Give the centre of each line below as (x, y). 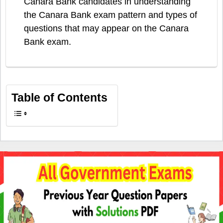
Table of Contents (59, 98)
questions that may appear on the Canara (106, 29)
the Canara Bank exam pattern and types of (111, 15)
